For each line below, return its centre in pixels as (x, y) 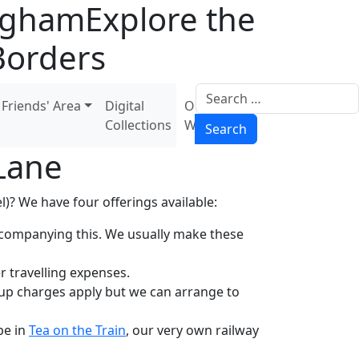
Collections (138, 125)
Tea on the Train (77, 330)
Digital (124, 106)
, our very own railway (192, 330)
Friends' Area (42, 106)
